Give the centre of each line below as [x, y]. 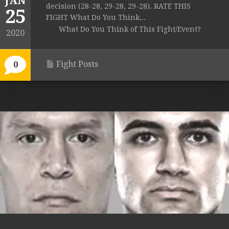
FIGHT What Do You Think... [96, 18]
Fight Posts [77, 64]
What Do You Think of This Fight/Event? [130, 29]
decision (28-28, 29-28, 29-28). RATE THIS [118, 6]
